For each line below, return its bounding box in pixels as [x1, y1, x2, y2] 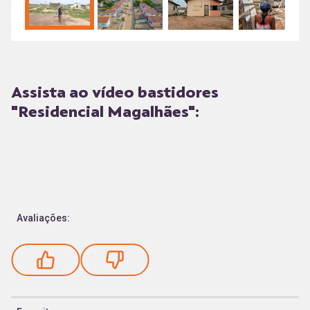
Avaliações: [17, 212, 70, 224]
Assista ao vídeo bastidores [11, 83, 219, 100]
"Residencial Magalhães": [11, 102, 199, 120]
